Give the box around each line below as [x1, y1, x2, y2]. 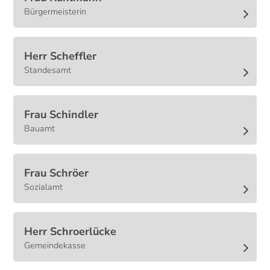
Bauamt [24, 122, 55, 135]
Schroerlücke [50, 224, 117, 239]
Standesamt [24, 64, 72, 77]
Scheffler [50, 49, 97, 64]
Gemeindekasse [24, 239, 86, 252]
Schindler [49, 107, 99, 122]
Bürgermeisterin [24, 5, 87, 18]
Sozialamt [24, 181, 63, 193]
